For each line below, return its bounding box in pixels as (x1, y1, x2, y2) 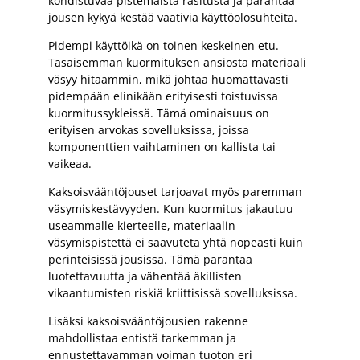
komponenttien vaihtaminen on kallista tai (48, 138, 276, 154)
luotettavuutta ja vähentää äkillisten (48, 268, 242, 284)
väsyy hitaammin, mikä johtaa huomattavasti (48, 71, 288, 87)
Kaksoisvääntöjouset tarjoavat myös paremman (48, 183, 302, 199)
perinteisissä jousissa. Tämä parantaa (48, 251, 252, 267)
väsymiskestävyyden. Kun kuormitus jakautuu (48, 200, 293, 216)
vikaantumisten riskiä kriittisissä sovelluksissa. (48, 284, 297, 301)
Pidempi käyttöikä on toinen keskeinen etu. (48, 37, 279, 53)
